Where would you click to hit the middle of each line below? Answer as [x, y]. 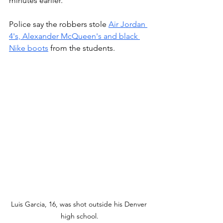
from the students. [83, 48]
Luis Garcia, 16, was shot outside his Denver [80, 204]
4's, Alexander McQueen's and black [74, 36]
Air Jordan [128, 24]
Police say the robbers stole [59, 24]
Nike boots [29, 48]
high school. [80, 216]
